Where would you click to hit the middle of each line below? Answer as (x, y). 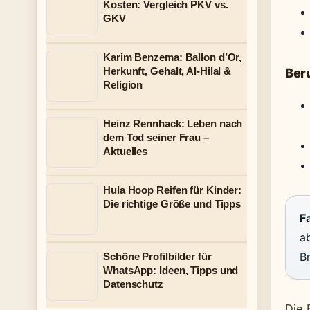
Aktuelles (126, 151)
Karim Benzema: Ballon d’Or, (173, 57)
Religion (123, 85)
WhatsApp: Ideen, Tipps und (171, 270)
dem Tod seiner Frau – (156, 137)
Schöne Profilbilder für (157, 256)
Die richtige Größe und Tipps (172, 204)
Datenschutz (133, 284)
